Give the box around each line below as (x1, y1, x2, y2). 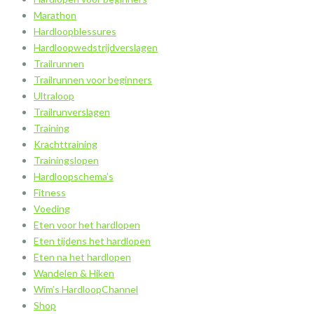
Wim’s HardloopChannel (34, 283, 138, 296)
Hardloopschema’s (34, 170, 114, 183)
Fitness (34, 186, 66, 199)
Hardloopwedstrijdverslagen (34, 41, 158, 54)
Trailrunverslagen (34, 106, 110, 118)
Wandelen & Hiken (34, 267, 114, 280)
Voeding (34, 203, 70, 215)
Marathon (34, 9, 76, 22)
